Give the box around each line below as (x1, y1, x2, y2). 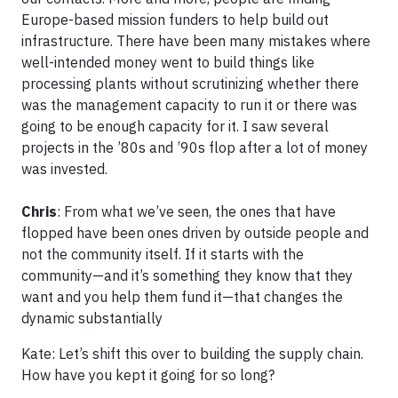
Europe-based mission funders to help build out (21, 10, 329, 28)
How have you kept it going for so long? (21, 365, 275, 384)
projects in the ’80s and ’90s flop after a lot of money (21, 138, 368, 156)
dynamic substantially (21, 308, 163, 327)
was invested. (21, 159, 107, 178)
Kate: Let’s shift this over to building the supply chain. (21, 344, 363, 362)
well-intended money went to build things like (21, 52, 314, 71)
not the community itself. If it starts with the (21, 244, 304, 263)
